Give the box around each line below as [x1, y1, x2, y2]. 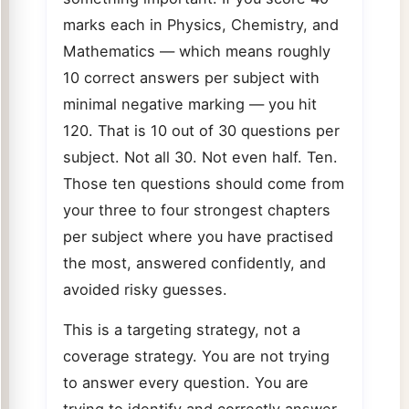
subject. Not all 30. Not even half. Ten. [62, 148, 338, 167]
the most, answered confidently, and [62, 254, 326, 273]
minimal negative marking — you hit [62, 95, 317, 114]
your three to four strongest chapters [62, 201, 330, 220]
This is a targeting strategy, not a [62, 320, 300, 339]
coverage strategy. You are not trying [62, 346, 330, 365]
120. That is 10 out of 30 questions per [62, 121, 340, 141]
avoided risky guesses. [62, 280, 227, 299]
